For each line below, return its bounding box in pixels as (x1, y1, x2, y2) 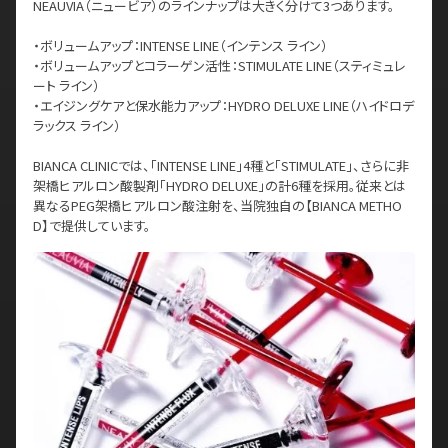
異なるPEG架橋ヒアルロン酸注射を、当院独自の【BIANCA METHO (33, 196, 402, 215)
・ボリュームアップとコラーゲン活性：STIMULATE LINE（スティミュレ (33, 56, 405, 75)
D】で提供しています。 (33, 216, 151, 235)
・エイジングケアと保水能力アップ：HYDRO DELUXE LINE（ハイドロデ (33, 96, 414, 115)
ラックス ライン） (33, 116, 121, 135)
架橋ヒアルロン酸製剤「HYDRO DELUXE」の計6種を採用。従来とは (33, 176, 406, 195)
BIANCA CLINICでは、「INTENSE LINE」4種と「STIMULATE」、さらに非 (33, 156, 409, 175)
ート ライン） (33, 76, 100, 95)
